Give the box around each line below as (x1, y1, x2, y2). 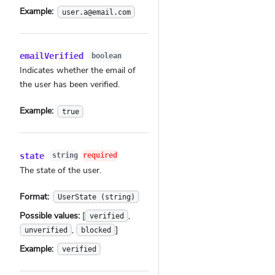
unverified (24, 225, 68, 234)
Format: (20, 190, 52, 203)
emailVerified (20, 51, 83, 61)
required (82, 150, 117, 160)
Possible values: (20, 209, 80, 222)
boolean (91, 51, 122, 60)
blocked (80, 225, 111, 234)
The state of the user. (20, 164, 101, 176)
